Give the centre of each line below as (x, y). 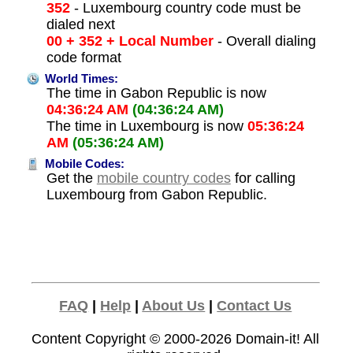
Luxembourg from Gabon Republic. (156, 195)
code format (84, 58)
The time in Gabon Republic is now (156, 93)
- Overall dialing (264, 41)
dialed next (80, 25)
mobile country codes (163, 178)
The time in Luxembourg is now (147, 126)
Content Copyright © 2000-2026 (134, 339)
